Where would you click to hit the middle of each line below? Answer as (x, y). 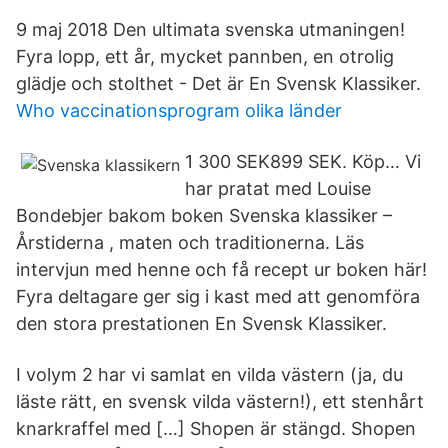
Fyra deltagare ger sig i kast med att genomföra (218, 296)
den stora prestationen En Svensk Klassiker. (201, 323)
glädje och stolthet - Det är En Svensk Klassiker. (218, 83)
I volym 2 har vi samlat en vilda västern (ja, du (209, 374)
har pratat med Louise (278, 188)
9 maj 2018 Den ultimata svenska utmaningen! (210, 29)
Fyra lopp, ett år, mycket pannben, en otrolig (205, 56)
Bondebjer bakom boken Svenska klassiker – (204, 215)
